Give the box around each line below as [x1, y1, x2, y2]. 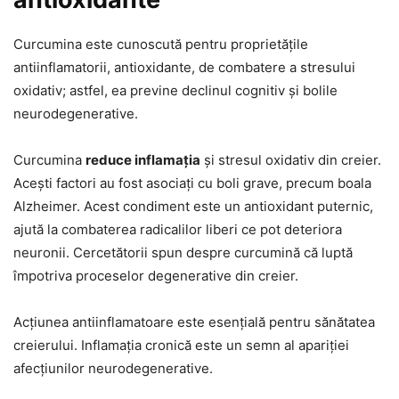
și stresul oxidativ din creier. [200, 151, 381, 168]
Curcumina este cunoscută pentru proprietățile [13, 35, 308, 53]
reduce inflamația [85, 151, 200, 168]
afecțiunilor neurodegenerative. [13, 359, 213, 377]
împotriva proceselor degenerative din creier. [13, 266, 298, 284]
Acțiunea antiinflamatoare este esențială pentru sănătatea [13, 313, 375, 330]
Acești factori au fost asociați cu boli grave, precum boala [13, 174, 371, 191]
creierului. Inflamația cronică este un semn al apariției [13, 336, 349, 354]
